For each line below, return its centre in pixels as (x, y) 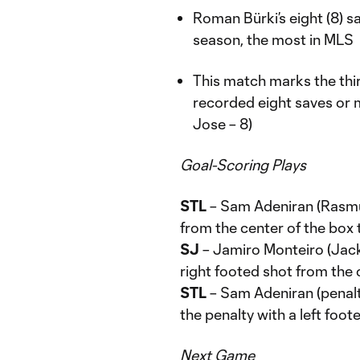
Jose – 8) (223, 124)
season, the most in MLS (273, 39)
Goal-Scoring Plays (243, 165)
